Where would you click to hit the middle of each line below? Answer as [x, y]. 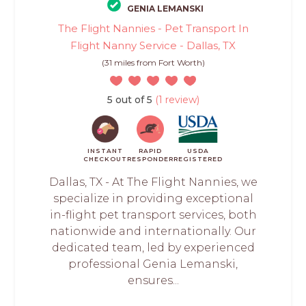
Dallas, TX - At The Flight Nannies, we [153, 182]
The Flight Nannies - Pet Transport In [153, 29]
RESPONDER [150, 159]
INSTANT [105, 151]
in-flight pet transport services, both [153, 215]
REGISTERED [198, 159]
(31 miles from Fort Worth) [153, 63]
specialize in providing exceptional [153, 199]
